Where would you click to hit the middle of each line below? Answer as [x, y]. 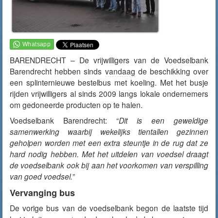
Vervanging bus [42, 193]
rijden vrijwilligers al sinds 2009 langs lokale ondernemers [109, 93]
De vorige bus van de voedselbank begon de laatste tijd [109, 208]
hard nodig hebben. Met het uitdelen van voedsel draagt [109, 154]
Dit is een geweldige [163, 120]
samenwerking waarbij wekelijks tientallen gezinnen [109, 131]
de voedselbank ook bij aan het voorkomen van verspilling [109, 165]
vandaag [120, 71]
